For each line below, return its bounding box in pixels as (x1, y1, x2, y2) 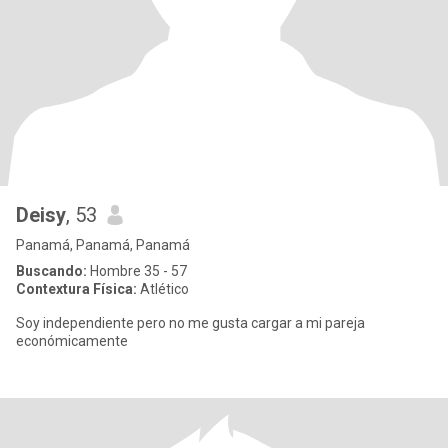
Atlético (137, 281, 189, 297)
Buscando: (16, 263, 87, 279)
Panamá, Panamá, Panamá (16, 237, 190, 253)
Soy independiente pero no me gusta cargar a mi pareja (16, 315, 365, 331)
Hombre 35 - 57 (87, 263, 187, 279)
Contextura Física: (16, 281, 137, 297)
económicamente (16, 333, 128, 349)
